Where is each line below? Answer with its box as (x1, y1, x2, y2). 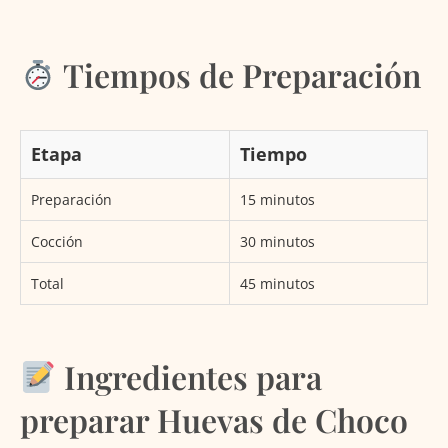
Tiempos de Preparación (56, 52, 422, 96)
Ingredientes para (56, 354, 323, 398)
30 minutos (240, 231, 315, 251)
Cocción (31, 231, 83, 251)
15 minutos (240, 189, 315, 209)
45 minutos (240, 273, 315, 293)
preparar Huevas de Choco (20, 397, 408, 441)
